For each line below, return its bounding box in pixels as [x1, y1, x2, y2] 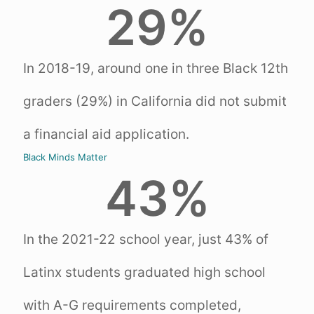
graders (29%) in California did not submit [23, 93, 287, 109]
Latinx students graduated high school [23, 264, 266, 280]
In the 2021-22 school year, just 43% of [23, 231, 268, 247]
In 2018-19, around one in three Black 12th [23, 60, 288, 76]
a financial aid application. [23, 126, 189, 142]
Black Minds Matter [23, 151, 107, 163]
